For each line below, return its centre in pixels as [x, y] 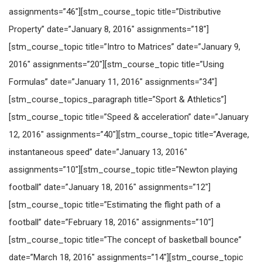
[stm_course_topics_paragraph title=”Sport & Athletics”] [118, 99]
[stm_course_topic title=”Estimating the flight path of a [115, 205]
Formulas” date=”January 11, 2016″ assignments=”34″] [113, 82]
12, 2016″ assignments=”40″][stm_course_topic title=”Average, [129, 135]
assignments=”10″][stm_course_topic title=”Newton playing [123, 170]
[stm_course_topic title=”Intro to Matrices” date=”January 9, [125, 47]
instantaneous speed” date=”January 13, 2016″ [98, 152]
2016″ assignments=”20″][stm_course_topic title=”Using [116, 64]
